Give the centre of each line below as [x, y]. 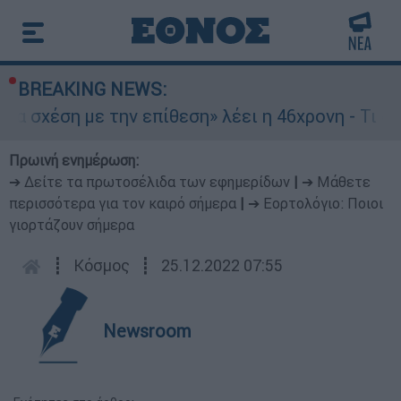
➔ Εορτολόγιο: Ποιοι [316, 203]
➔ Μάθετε [336, 182]
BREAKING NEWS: [92, 89]
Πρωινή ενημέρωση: [74, 160]
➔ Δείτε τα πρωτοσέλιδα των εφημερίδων [149, 182]
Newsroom [147, 331]
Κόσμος [102, 265]
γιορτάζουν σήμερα [72, 225]
